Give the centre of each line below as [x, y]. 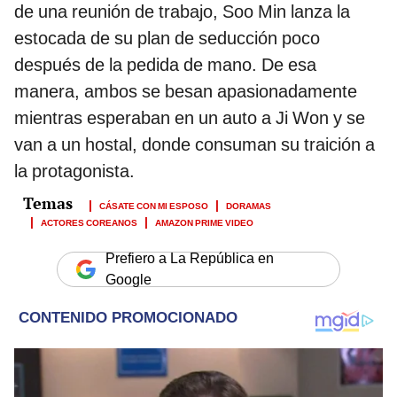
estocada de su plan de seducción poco [167, 39]
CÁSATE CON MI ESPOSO [154, 205]
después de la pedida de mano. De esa [165, 65]
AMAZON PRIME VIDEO [204, 222]
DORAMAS [249, 205]
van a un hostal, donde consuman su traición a [195, 145]
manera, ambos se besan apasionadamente [186, 92]
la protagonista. [74, 171]
